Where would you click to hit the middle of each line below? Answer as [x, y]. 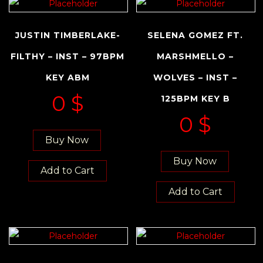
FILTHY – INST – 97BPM [68, 56]
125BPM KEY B [195, 98]
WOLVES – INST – [195, 77]
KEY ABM [68, 77]
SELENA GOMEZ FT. [195, 35]
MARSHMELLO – [195, 56]
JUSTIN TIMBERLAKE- [68, 35]
